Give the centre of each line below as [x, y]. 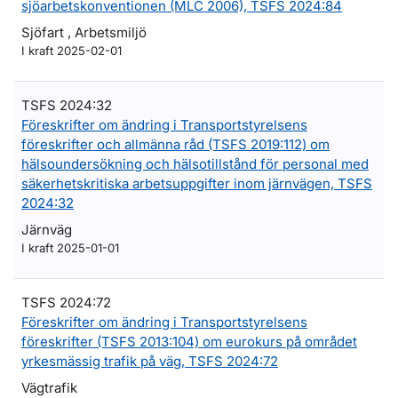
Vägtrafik [49, 388]
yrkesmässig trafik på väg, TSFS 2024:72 [150, 361]
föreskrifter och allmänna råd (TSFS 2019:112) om [175, 144]
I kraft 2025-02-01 [72, 51]
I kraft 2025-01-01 [70, 248]
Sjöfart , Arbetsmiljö [84, 32]
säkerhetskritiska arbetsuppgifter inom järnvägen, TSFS [197, 183]
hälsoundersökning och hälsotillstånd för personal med [195, 164]
